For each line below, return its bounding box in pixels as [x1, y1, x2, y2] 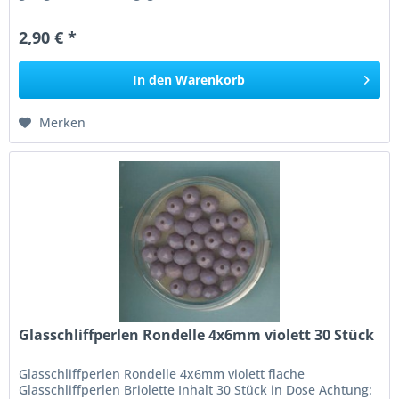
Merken [39, 113, 86, 131]
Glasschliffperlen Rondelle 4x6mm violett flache [19, 364, 305, 382]
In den [133, 70, 173, 88]
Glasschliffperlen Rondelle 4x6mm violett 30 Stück [19, 324, 375, 345]
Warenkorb [175, 70, 246, 88]
